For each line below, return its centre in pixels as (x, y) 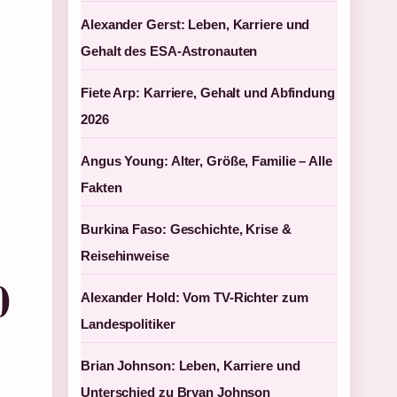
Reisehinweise (125, 256)
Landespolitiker (128, 324)
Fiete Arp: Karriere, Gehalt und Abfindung (208, 93)
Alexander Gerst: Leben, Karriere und (195, 24)
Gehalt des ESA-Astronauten (169, 51)
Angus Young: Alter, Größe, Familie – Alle (206, 161)
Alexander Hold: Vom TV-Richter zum (195, 297)
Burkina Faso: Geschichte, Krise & (186, 229)
